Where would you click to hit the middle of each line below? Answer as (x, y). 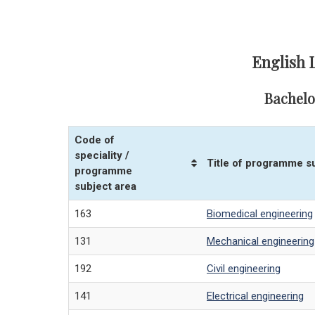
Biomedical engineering (260, 214)
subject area (105, 187)
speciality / (102, 156)
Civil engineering (244, 269)
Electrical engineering (255, 296)
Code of (95, 140)
